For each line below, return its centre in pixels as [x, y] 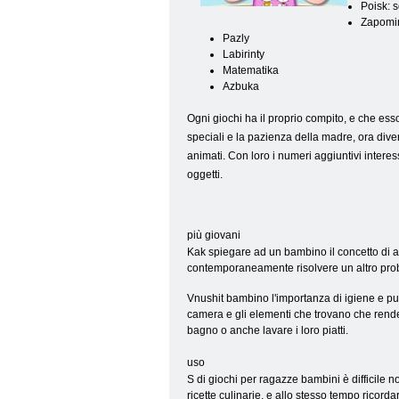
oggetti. [205, 175]
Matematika [251, 70]
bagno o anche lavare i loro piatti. [268, 330]
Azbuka [241, 86]
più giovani [214, 235]
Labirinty [244, 54]
